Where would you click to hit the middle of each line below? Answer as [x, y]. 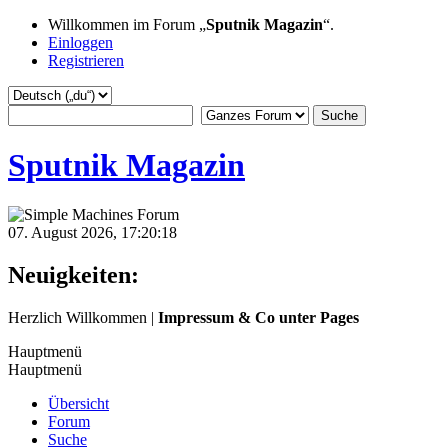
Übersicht [78, 403]
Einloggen [80, 42]
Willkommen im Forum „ [127, 24]
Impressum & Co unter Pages [258, 317]
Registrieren [86, 60]
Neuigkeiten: [73, 274]
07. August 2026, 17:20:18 [92, 232]
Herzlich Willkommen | [83, 317]
